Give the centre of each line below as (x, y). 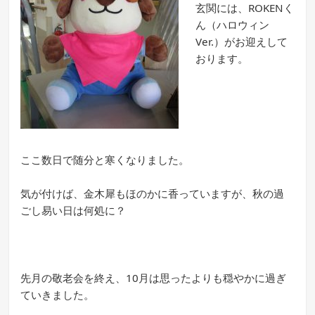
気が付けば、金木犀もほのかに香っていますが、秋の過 (153, 194)
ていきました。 (58, 295)
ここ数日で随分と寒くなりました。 (105, 160)
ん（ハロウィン (233, 25)
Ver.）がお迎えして (242, 42)
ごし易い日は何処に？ (73, 211)
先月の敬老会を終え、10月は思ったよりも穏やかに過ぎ (154, 278)
